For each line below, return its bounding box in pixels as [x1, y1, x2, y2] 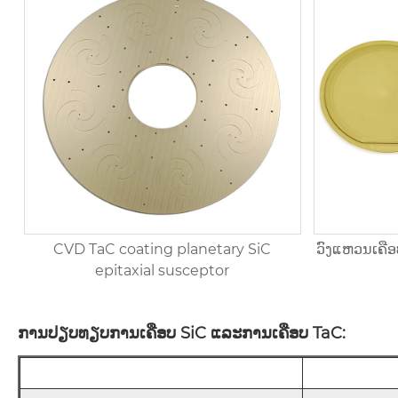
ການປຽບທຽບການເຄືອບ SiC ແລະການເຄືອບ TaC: [18, 323, 346, 344]
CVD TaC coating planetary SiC [53, 240, 272, 258]
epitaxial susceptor [95, 261, 230, 279]
